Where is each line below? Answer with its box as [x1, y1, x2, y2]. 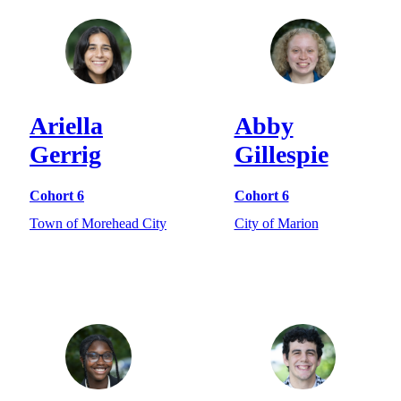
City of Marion [234, 215, 319, 231]
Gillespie [234, 141, 328, 169]
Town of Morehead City [30, 215, 166, 231]
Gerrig [30, 141, 101, 169]
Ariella [30, 112, 103, 141]
